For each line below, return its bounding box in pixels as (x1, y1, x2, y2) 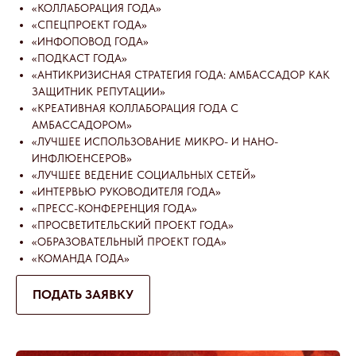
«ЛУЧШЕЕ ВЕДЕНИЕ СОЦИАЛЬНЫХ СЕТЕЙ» (32, 168, 256, 181)
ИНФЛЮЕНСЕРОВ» (32, 151, 132, 164)
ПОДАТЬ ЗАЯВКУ (33, 286, 133, 302)
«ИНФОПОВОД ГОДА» (32, 34, 149, 48)
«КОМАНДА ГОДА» (32, 251, 130, 265)
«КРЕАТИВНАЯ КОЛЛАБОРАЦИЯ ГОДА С (32, 101, 238, 114)
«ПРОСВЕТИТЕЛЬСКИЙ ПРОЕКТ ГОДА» (32, 218, 234, 231)
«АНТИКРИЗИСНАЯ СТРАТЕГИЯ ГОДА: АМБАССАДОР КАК (32, 68, 330, 81)
